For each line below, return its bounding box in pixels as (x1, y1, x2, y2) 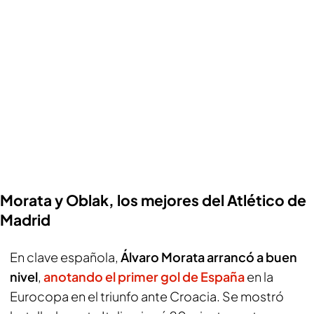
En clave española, (10, 249, 121, 265)
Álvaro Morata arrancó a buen (121, 249, 297, 265)
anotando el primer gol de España (43, 268, 245, 285)
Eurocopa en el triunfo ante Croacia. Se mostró (10, 288, 284, 304)
